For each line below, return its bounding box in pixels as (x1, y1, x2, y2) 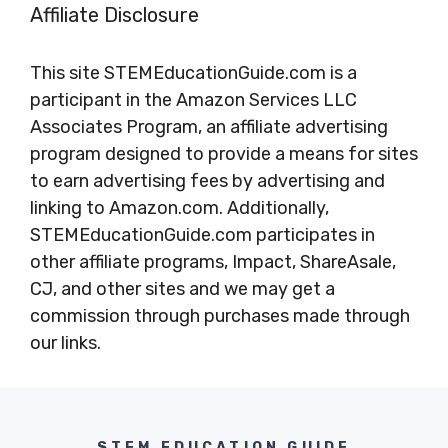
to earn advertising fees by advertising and (30, 170, 385, 193)
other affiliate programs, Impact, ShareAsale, (30, 251, 396, 274)
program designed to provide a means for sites (30, 143, 418, 166)
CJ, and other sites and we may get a (30, 278, 335, 301)
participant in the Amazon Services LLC (30, 89, 357, 112)
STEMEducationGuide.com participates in (30, 224, 375, 247)
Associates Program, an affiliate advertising (30, 116, 388, 139)
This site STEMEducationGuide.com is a (30, 62, 357, 85)
